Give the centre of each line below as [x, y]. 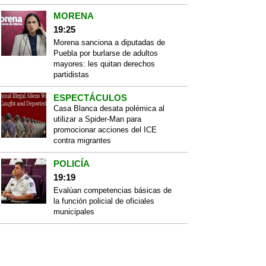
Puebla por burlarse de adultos [106, 53]
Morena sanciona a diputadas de [109, 42]
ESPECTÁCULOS [90, 98]
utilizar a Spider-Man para [97, 119]
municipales [74, 212]
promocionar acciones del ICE [105, 130]
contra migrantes [82, 140]
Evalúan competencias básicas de [113, 190]
